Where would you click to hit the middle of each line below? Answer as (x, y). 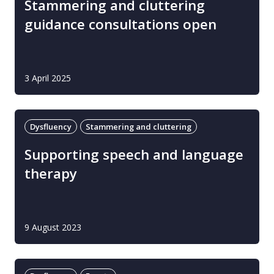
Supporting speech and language (134, 154)
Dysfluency (51, 127)
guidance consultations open (120, 24)
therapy (51, 173)
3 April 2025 (48, 78)
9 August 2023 (53, 227)
